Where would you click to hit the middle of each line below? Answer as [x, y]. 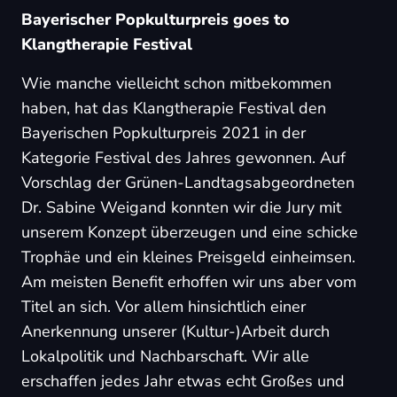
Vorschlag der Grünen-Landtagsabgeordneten [188, 183]
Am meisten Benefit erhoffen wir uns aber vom [189, 282]
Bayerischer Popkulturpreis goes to [156, 19]
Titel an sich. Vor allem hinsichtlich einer [163, 307]
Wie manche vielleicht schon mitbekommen [176, 83]
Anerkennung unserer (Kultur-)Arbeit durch [175, 331]
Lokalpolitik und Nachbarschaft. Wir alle [165, 356]
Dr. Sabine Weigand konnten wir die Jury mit [181, 207]
